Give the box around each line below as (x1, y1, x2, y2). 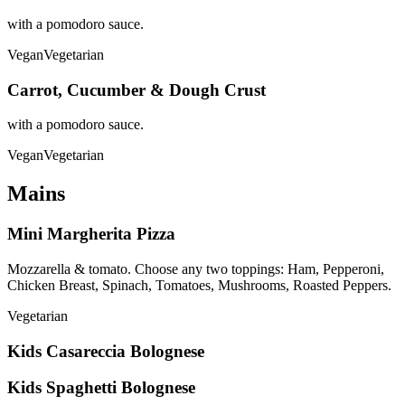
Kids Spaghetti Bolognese (7, 378, 195, 398)
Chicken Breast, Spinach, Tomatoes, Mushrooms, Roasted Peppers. (7, 277, 391, 293)
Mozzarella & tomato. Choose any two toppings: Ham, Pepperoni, (7, 260, 384, 277)
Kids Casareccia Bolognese (7, 341, 204, 361)
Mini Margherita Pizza (7, 224, 175, 244)
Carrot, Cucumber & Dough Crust (7, 80, 266, 99)
